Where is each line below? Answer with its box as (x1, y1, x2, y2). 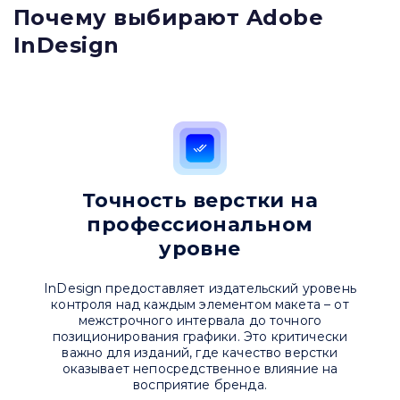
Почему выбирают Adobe (13, 4, 324, 31)
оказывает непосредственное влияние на (62, 361, 338, 378)
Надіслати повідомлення (125, 231, 292, 248)
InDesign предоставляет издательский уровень (44, 280, 356, 297)
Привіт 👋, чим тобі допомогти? (42, 141, 358, 162)
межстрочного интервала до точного (78, 312, 322, 329)
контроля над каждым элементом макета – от (51, 296, 349, 313)
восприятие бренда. (133, 377, 267, 394)
